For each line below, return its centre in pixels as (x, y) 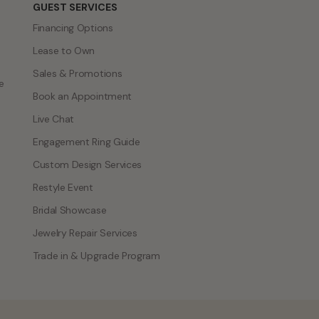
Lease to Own (64, 50)
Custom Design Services (87, 164)
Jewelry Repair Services (85, 232)
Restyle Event (63, 187)
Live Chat (54, 119)
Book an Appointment (82, 96)
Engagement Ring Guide (87, 141)
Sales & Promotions (78, 73)
